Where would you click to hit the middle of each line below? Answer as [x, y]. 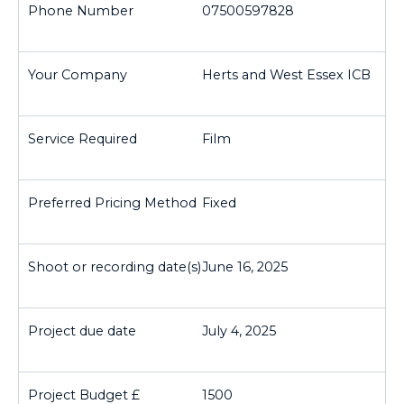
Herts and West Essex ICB [286, 74]
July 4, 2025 [239, 331]
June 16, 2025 [245, 266]
